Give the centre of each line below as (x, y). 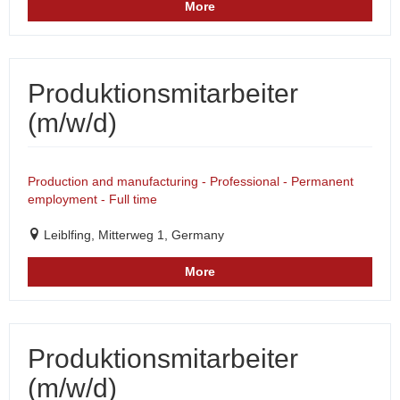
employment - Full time (92, 199)
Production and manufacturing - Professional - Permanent (191, 181)
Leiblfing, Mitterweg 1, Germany (134, 235)
